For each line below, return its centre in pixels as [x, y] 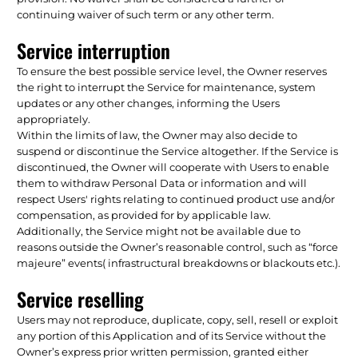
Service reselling [81, 298]
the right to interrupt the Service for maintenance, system [167, 87]
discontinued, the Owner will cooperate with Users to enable [173, 167]
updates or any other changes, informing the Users [149, 103]
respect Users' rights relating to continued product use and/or [176, 199]
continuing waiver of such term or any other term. [146, 14]
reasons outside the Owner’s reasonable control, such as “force [178, 247]
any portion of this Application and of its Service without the [172, 335]
